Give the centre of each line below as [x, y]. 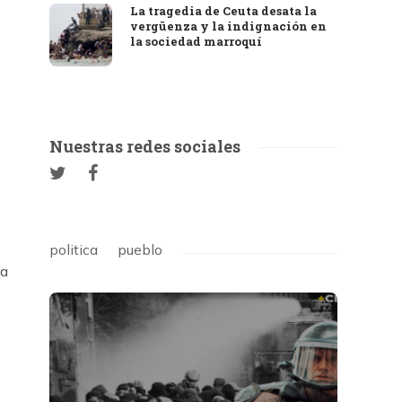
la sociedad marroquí [197, 41]
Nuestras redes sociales [145, 146]
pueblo [140, 249]
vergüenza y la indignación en [229, 26]
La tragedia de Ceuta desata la [224, 11]
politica [74, 249]
